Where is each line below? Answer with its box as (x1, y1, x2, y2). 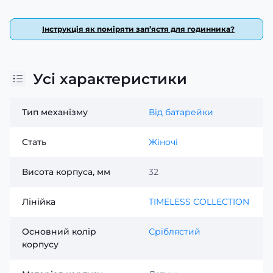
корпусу (22, 238, 58, 250)
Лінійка (22, 196, 55, 207)
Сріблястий (149, 225, 200, 237)
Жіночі (149, 136, 178, 147)
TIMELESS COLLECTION (149, 196, 249, 207)
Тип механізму (22, 106, 88, 118)
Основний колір (22, 225, 96, 237)
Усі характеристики (33, 69, 187, 88)
